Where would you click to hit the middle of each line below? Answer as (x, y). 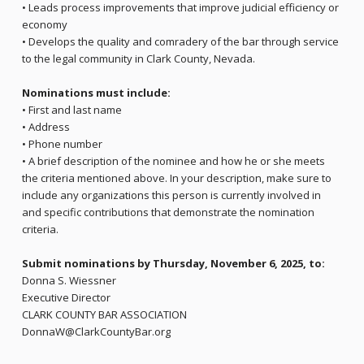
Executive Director (66, 298)
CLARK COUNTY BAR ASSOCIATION (104, 315)
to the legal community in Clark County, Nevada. (138, 59)
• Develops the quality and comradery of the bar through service (180, 42)
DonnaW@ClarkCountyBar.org (96, 332)
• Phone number (62, 144)
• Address (45, 127)
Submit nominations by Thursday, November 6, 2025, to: (173, 264)
